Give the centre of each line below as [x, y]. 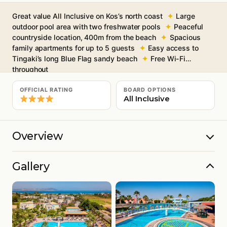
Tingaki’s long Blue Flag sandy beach [75, 58]
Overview [37, 136]
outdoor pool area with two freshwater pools [86, 26]
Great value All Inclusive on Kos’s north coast [87, 16]
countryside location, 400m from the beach [84, 37]
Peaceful [188, 26]
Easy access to [173, 48]
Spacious [185, 37]
